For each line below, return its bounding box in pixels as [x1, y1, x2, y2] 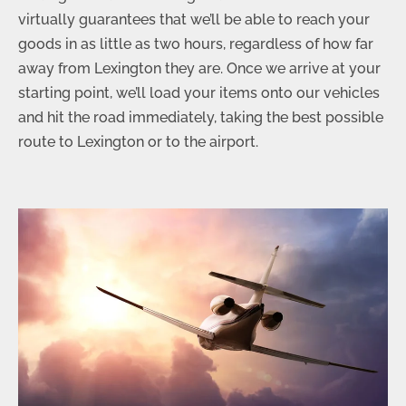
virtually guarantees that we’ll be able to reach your [18, 10, 370, 28]
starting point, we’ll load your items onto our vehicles [18, 83, 380, 101]
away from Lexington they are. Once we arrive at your [18, 59, 381, 77]
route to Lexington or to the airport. [18, 132, 258, 150]
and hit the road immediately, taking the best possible [18, 108, 383, 126]
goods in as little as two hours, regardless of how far [18, 34, 373, 53]
